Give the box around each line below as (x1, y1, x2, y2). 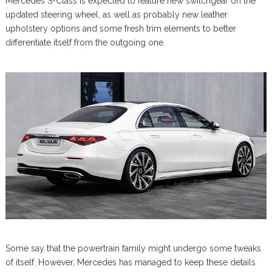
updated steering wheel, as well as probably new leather (5, 9, 228, 19)
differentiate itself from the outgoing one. (5, 37, 165, 47)
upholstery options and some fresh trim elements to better (5, 23, 236, 33)
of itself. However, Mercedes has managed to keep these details (5, 257, 256, 267)
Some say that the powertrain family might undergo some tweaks (5, 243, 261, 253)
